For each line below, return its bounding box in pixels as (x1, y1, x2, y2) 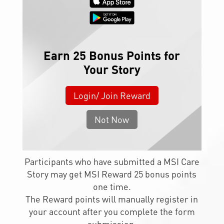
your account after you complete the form (28, 205, 195, 217)
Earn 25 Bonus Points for (43, 47, 180, 62)
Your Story (83, 61, 140, 76)
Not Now (94, 113, 129, 125)
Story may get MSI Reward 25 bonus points (27, 168, 197, 180)
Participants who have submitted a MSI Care (24, 155, 199, 167)
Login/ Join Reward (73, 89, 150, 101)
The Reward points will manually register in (25, 193, 198, 205)
